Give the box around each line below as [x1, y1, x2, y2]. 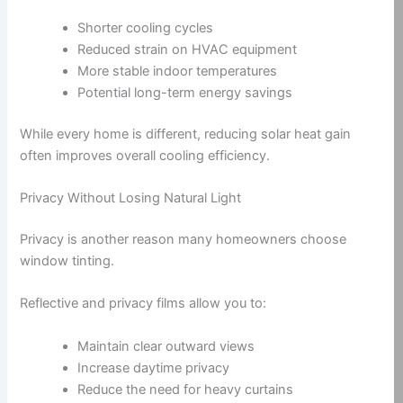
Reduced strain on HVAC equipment [77, 40, 298, 58]
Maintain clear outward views [77, 337, 255, 354]
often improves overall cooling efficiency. [20, 147, 271, 164]
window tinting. [20, 252, 115, 269]
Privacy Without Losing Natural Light [20, 189, 242, 206]
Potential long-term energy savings [77, 84, 293, 101]
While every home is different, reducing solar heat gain [20, 125, 352, 142]
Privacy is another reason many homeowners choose [20, 230, 347, 247]
